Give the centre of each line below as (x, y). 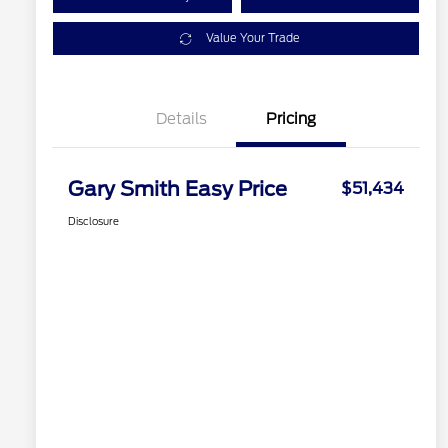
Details (181, 119)
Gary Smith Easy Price (177, 189)
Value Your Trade (252, 38)
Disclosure (93, 221)
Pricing (291, 119)
